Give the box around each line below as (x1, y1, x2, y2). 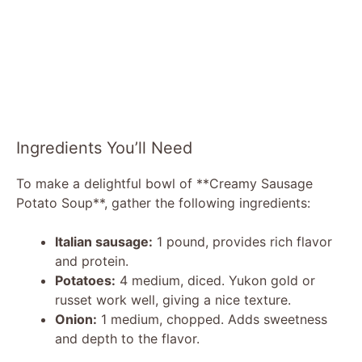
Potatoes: (55, 271, 116, 288)
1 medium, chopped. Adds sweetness (97, 310, 327, 327)
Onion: (55, 310, 97, 327)
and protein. (55, 252, 128, 269)
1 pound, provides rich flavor (153, 233, 332, 250)
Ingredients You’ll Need (16, 137, 192, 158)
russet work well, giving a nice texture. (55, 291, 291, 308)
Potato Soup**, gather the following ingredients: (16, 194, 310, 211)
